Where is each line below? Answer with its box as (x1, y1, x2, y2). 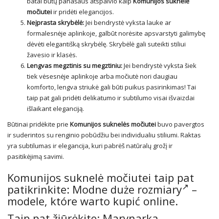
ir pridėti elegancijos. (53, 7, 114, 17)
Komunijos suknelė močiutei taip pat (7, 170, 194, 185)
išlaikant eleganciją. (27, 104, 84, 113)
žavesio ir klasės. (27, 50, 77, 60)
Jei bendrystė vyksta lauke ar (84, 18, 171, 27)
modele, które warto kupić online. (7, 194, 178, 209)
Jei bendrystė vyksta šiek (122, 61, 197, 70)
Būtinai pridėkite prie (7, 120, 70, 129)
